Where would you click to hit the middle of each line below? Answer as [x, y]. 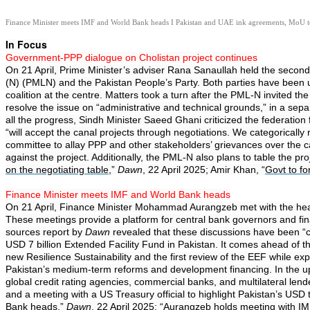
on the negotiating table [57, 170]
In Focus [26, 45]
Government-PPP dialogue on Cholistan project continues [131, 58]
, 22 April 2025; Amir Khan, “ [204, 170]
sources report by [45, 232]
